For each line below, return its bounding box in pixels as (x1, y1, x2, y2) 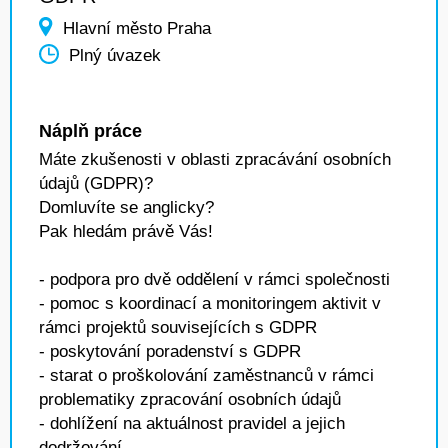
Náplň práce (39, 121, 142, 141)
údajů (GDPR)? (39, 174, 153, 193)
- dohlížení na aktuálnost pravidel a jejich (39, 414, 345, 433)
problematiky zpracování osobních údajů (39, 390, 341, 409)
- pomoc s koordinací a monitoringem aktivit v (39, 294, 381, 313)
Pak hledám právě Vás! (39, 222, 213, 241)
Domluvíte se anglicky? (39, 198, 214, 217)
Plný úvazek (69, 46, 161, 66)
